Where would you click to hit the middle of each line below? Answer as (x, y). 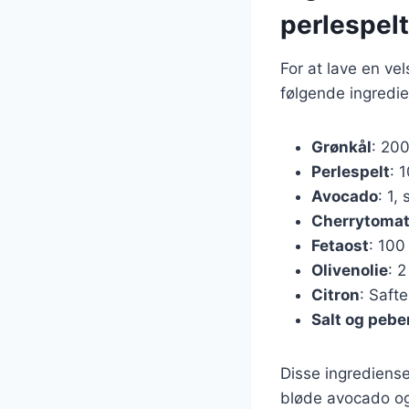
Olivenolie (350, 270)
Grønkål (341, 147)
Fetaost (340, 245)
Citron (336, 294)
